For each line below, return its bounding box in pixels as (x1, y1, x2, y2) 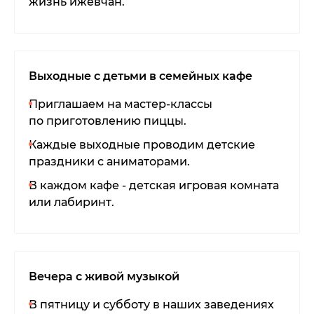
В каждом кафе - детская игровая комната (29, 179, 279, 193)
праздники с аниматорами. (29, 155, 190, 169)
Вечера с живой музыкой (29, 270, 179, 284)
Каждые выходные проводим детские (29, 138, 255, 152)
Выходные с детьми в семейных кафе (29, 69, 252, 83)
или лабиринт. (29, 196, 114, 210)
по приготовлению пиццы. (29, 114, 186, 128)
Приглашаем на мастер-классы (29, 97, 212, 111)
